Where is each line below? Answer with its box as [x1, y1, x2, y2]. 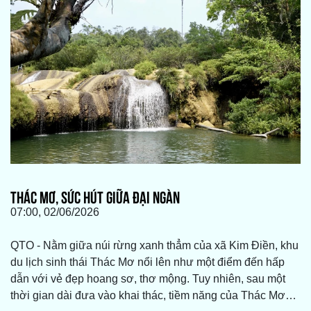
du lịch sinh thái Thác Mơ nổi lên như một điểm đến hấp [10, 256, 285, 269]
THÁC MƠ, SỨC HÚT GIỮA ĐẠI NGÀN [10, 185, 180, 207]
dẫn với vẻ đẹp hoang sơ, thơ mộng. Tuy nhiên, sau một [10, 273, 285, 285]
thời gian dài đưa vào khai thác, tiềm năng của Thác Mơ [10, 289, 285, 302]
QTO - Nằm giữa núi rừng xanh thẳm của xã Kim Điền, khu [10, 239, 299, 252]
